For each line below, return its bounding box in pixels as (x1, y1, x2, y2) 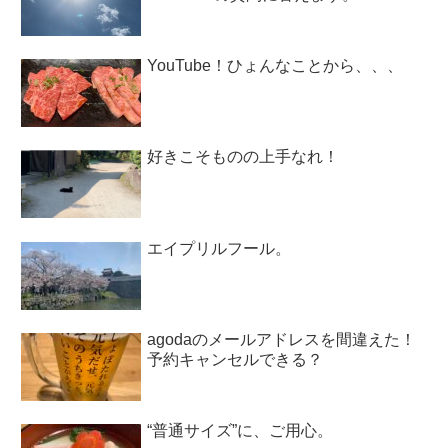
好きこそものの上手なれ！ (147, 148, 340, 166)
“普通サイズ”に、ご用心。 (147, 422, 334, 440)
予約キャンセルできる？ (147, 351, 324, 369)
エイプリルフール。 (147, 239, 292, 257)
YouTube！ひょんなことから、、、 (147, 57, 404, 75)
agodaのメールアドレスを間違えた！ (147, 331, 417, 349)
